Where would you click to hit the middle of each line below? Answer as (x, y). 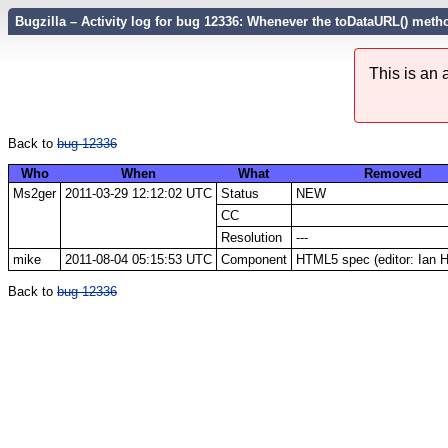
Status (239, 193)
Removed (393, 173)
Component (253, 259)
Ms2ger (34, 193)
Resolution (251, 237)
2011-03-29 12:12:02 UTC (138, 193)
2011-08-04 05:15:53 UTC (138, 259)
